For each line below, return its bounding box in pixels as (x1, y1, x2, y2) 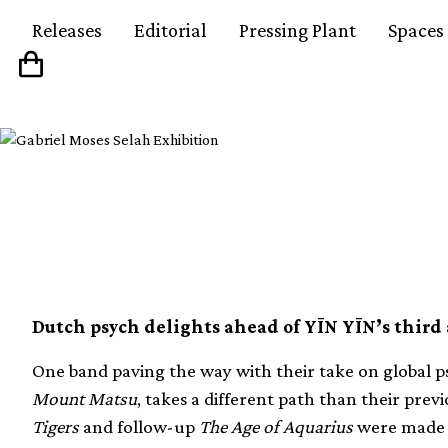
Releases (32, 19, 102, 41)
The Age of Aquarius (195, 416, 353, 438)
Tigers (32, 416, 79, 438)
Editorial (134, 19, 207, 41)
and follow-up (79, 416, 195, 438)
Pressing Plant (239, 19, 356, 41)
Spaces (388, 19, 444, 41)
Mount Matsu (32, 388, 137, 410)
